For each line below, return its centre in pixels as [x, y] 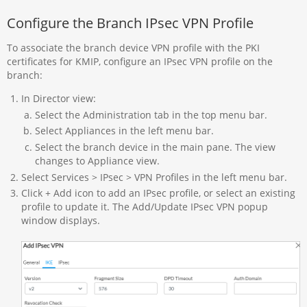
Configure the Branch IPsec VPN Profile [131, 23]
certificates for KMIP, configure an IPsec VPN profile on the [140, 61]
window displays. [60, 221]
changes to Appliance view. [97, 161]
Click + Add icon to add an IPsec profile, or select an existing [158, 193]
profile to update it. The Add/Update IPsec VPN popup [144, 207]
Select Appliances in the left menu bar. [124, 131]
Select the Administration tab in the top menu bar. [151, 114]
